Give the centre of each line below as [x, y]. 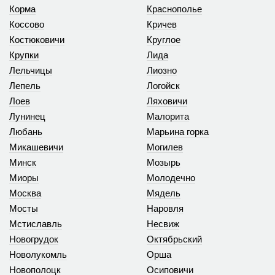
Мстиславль [36, 223]
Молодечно [171, 177]
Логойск [163, 85]
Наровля [165, 208]
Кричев [162, 24]
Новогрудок [34, 239]
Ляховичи [167, 101]
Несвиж [163, 223]
